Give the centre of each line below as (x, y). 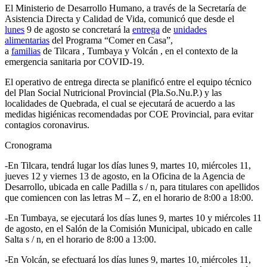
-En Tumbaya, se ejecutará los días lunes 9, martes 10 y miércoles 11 (133, 218)
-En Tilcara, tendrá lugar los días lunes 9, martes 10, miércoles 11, (128, 166)
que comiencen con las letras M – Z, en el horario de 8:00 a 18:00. (129, 198)
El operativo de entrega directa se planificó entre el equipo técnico (128, 82)
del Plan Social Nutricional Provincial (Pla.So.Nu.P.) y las (113, 93)
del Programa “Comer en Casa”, (111, 41)
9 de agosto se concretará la (78, 30)
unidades (190, 30)
